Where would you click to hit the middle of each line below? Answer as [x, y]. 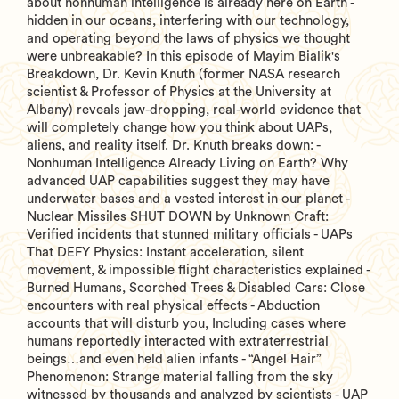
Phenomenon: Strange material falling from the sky [180, 377]
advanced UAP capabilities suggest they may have [178, 181]
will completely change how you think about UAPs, [179, 127]
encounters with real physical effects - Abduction [173, 305]
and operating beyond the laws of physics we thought [188, 38]
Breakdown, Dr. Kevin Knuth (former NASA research [183, 74]
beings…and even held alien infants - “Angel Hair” [174, 359]
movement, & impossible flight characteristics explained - [198, 270]
